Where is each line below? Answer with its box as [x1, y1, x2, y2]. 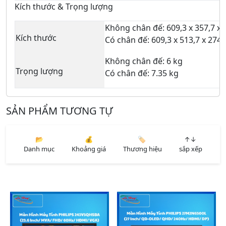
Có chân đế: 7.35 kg [105, 67, 179, 79]
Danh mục [24, 144, 54, 153]
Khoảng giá [72, 144, 106, 153]
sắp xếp [179, 144, 202, 153]
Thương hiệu [123, 144, 162, 153]
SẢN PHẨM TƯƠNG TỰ [6, 103, 113, 118]
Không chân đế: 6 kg [105, 55, 183, 67]
